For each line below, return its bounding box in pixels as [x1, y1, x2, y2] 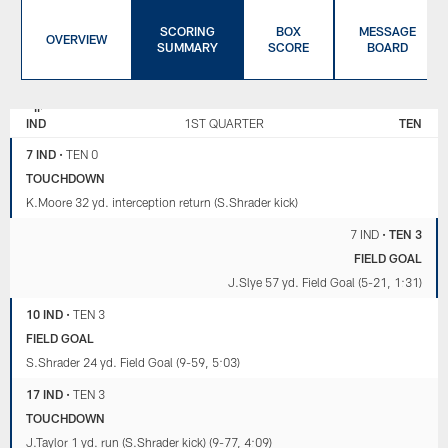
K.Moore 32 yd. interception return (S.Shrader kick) [26, 194, 299, 209]
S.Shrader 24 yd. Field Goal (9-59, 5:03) [26, 354, 241, 369]
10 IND [26, 306, 64, 321]
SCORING [159, 24, 215, 39]
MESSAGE [358, 24, 416, 39]
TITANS [145, 111, 187, 126]
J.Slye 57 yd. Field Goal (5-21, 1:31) [227, 274, 422, 289]
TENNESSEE [117, 99, 187, 114]
